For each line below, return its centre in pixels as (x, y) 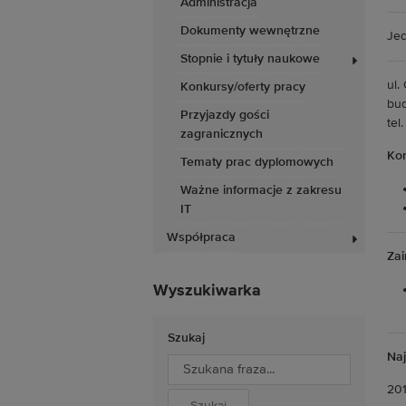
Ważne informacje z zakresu (261, 190)
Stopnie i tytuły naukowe (250, 59)
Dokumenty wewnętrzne (250, 31)
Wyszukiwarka (207, 291)
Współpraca (201, 237)
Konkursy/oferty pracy (243, 87)
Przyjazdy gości (225, 115)
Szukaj (186, 338)
